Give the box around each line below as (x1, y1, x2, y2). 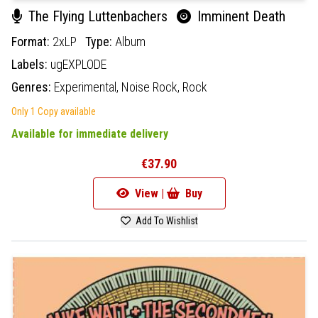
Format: (11, 33, 53, 49)
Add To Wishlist (133, 214, 198, 226)
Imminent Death (194, 7, 285, 25)
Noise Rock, (121, 79, 182, 94)
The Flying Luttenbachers (25, 7, 171, 25)
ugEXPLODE (50, 56, 106, 72)
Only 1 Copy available (11, 105, 96, 117)
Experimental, (54, 79, 121, 94)
